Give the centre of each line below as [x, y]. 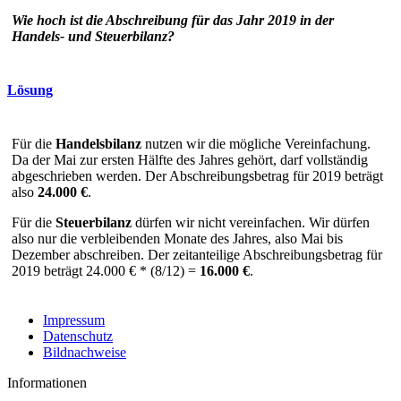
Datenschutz [78, 337]
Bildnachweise [85, 353]
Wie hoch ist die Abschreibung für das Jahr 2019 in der [173, 20]
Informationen [47, 383]
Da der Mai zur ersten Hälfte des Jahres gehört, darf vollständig [190, 160]
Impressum [74, 320]
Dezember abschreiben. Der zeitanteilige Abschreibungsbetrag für [197, 255]
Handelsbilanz [98, 144]
